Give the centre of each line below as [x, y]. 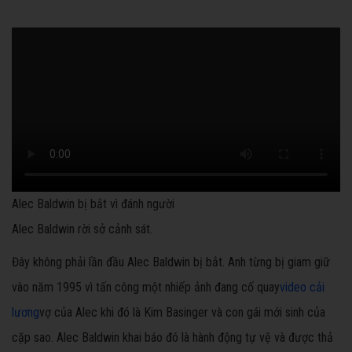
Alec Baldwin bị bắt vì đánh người [93, 204]
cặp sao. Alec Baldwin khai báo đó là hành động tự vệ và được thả [172, 338]
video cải [302, 288]
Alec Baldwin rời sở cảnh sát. [82, 229]
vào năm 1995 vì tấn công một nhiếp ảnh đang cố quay [146, 288]
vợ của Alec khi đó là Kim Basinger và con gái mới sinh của [182, 313]
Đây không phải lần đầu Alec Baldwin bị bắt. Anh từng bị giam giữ [171, 262]
